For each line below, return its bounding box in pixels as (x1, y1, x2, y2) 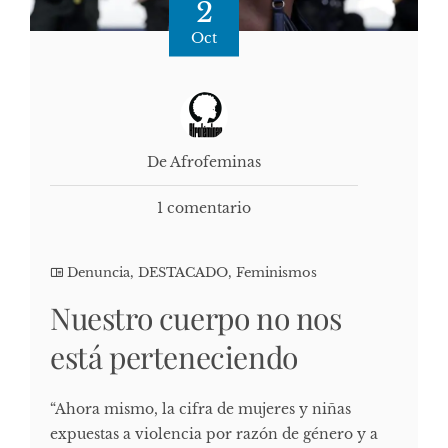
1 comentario (157, 199, 251, 218)
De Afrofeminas (147, 153, 261, 172)
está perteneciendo (50, 337, 298, 378)
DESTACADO (138, 264, 228, 282)
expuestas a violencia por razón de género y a (50, 425, 378, 444)
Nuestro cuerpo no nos (50, 298, 342, 339)
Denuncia (67, 264, 130, 282)
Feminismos (236, 264, 317, 282)
